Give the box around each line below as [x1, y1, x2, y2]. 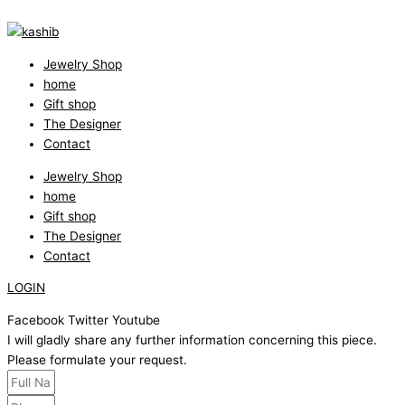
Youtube [112, 313, 160, 328]
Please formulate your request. [7, 353, 187, 368]
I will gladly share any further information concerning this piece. [7, 333, 377, 348]
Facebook [7, 313, 64, 328]
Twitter [68, 313, 108, 328]
